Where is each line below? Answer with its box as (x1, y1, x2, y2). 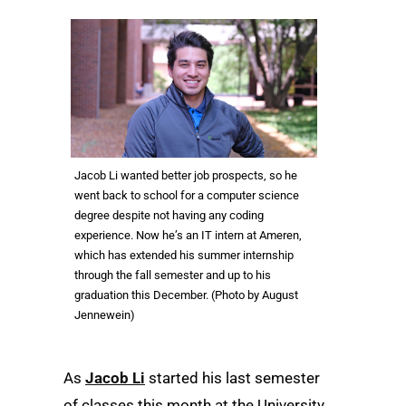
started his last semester (145, 368, 320, 387)
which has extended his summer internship (74, 247, 294, 262)
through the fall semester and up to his (74, 267, 271, 282)
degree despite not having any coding (74, 208, 264, 222)
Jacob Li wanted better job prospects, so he (74, 168, 297, 182)
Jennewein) (74, 307, 135, 322)
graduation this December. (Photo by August (74, 287, 298, 302)
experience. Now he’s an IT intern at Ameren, (74, 227, 302, 242)
